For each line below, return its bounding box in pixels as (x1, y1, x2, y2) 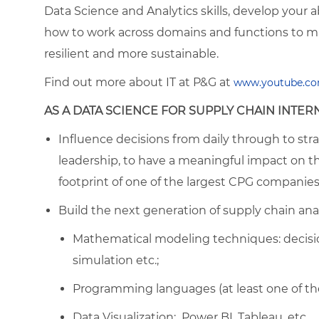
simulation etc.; (73, 253, 159, 267)
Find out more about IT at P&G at (44, 75, 234, 89)
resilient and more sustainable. (44, 46, 219, 61)
